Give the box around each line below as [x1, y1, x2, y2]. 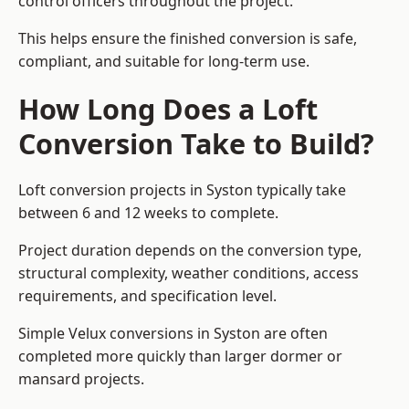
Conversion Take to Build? [18, 124, 374, 163]
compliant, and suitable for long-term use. [18, 51, 309, 72]
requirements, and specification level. [18, 286, 277, 307]
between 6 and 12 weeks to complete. [18, 203, 278, 224]
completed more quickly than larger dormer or [18, 346, 342, 367]
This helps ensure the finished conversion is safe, [18, 28, 357, 49]
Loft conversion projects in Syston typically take [18, 180, 346, 201]
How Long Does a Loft [18, 89, 318, 129]
